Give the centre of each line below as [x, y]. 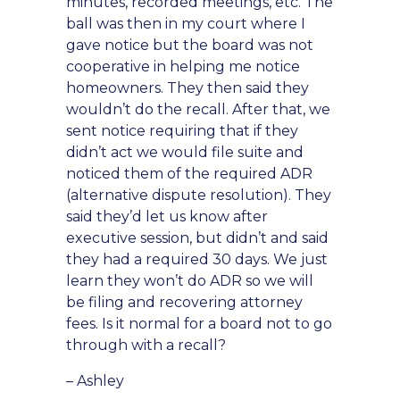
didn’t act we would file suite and [185, 152]
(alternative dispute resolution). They [199, 195]
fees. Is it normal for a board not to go [199, 324]
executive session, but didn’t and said [197, 238]
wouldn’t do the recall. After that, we [198, 109]
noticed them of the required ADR [189, 174]
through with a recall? [146, 345]
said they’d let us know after [167, 217]
